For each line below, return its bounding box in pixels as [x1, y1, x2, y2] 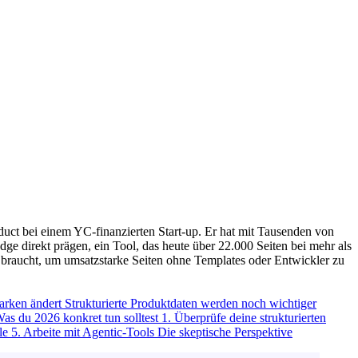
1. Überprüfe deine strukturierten [161, 310, 326, 324]
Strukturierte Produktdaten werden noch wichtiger [65, 296, 316, 310]
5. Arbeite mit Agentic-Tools [11, 324, 157, 339]
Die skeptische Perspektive [157, 324, 292, 339]
